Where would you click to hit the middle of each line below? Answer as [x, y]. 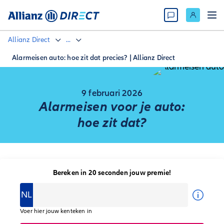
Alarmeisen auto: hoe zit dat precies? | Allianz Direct [93, 58]
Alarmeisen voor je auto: [112, 107]
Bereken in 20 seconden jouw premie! [112, 173]
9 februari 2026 [112, 93]
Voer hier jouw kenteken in [56, 211]
